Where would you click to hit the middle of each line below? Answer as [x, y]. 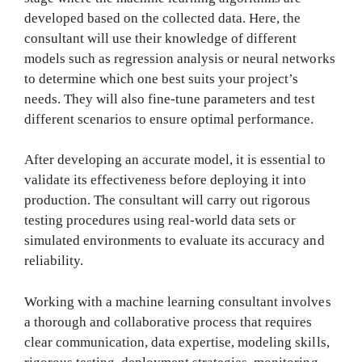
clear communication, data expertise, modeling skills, [177, 342]
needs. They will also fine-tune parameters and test [170, 99]
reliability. [54, 261]
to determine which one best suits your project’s [162, 78]
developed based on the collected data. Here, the [163, 18]
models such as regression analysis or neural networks [180, 58]
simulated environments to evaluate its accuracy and [175, 241]
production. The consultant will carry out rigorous [168, 200]
